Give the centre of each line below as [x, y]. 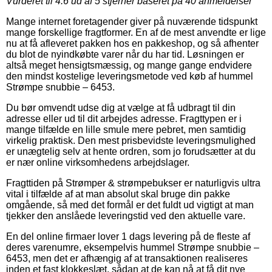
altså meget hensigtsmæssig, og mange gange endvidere [129, 65]
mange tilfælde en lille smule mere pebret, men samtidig [126, 129]
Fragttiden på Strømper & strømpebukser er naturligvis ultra [133, 183]
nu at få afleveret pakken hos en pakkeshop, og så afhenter [132, 43]
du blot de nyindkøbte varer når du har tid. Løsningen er [125, 54]
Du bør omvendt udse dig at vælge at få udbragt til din [121, 107]
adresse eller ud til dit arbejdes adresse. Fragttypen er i [124, 118]
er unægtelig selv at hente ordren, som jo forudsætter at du [131, 151]
